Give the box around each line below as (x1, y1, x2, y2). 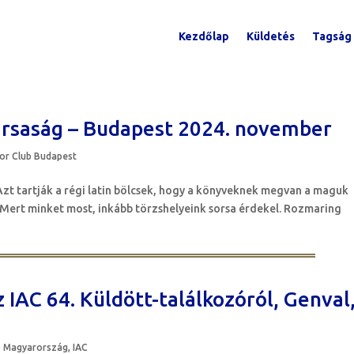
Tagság (311, 30, 352, 43)
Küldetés (246, 30, 295, 43)
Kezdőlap (178, 30, 229, 43)
